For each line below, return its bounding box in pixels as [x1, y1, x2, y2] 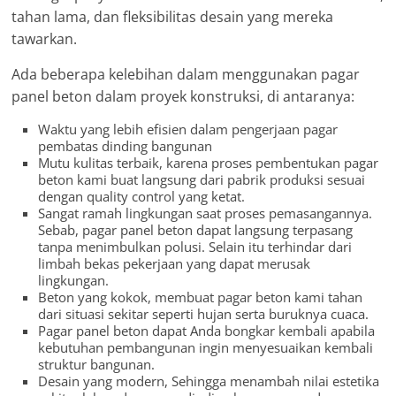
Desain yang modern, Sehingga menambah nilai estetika [38, 372, 380, 391]
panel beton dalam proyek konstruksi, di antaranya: [11, 87, 355, 107]
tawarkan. [11, 29, 78, 49]
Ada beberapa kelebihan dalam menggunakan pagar [11, 65, 361, 85]
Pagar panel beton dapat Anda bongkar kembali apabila [38, 322, 376, 340]
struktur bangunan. [38, 355, 156, 374]
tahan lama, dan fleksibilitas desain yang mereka [11, 7, 334, 27]
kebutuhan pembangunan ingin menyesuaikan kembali [38, 339, 374, 357]
